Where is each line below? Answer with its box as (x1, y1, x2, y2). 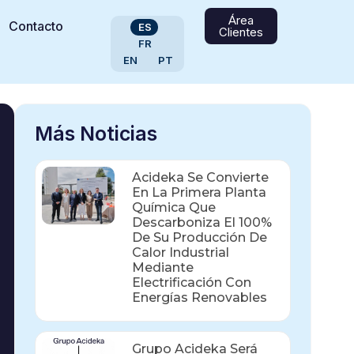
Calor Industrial (131, 244, 229, 260)
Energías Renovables (131, 289, 267, 305)
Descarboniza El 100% (131, 214, 272, 230)
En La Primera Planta (131, 184, 266, 200)
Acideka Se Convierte (131, 169, 269, 185)
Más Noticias (34, 121, 157, 145)
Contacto (9, 18, 64, 34)
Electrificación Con (131, 274, 251, 290)
